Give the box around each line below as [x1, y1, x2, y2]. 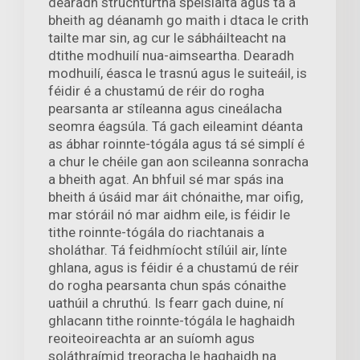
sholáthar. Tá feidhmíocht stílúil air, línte [48, 241, 287, 258]
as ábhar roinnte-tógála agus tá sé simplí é [48, 135, 305, 152]
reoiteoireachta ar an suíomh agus [48, 329, 255, 346]
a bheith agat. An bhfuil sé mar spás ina [48, 170, 284, 187]
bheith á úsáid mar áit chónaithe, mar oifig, [48, 188, 303, 205]
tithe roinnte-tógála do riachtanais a [48, 223, 264, 240]
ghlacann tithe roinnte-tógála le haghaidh [48, 312, 295, 329]
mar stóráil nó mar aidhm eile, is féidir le [48, 206, 290, 223]
